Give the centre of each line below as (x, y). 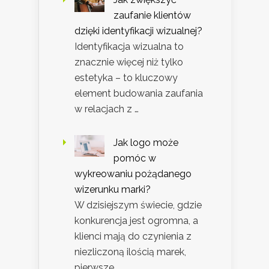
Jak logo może (146, 142)
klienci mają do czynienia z (133, 236)
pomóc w (135, 158)
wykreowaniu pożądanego (133, 174)
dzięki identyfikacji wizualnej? (138, 31)
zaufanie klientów (152, 15)
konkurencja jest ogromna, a (136, 220)
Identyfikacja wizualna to (129, 46)
